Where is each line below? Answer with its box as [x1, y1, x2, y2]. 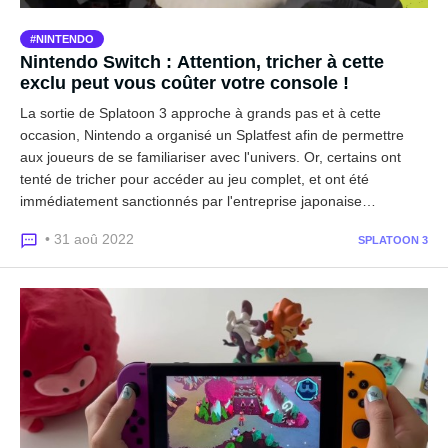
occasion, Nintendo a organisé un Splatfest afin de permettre [20, 126, 404, 143]
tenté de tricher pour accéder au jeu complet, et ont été [20, 170, 369, 187]
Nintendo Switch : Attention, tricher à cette [20, 51, 384, 72]
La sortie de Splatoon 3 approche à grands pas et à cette [20, 104, 381, 121]
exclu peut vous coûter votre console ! [20, 72, 349, 93]
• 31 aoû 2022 [45, 230, 134, 247]
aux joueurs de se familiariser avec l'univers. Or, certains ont [20, 148, 401, 165]
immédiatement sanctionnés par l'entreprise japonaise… [20, 192, 376, 209]
